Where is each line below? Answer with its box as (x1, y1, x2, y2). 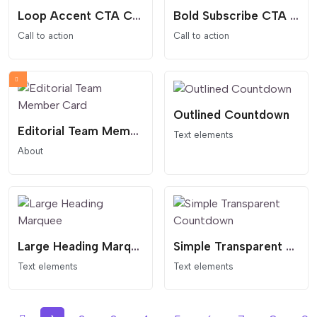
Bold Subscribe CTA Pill (290, 8, 299, 23)
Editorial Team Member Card (130, 123, 139, 138)
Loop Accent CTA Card (132, 8, 141, 23)
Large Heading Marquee (131, 239, 139, 253)
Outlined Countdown (173, 107, 289, 122)
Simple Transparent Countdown (286, 239, 294, 253)
